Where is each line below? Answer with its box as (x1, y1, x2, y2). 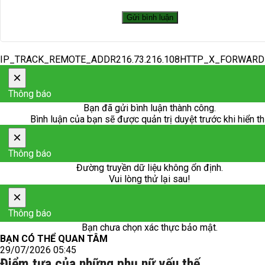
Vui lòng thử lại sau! (109, 173, 190, 185)
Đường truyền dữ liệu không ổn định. (76, 162, 223, 173)
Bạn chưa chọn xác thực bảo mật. (82, 222, 218, 233)
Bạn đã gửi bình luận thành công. (83, 102, 216, 114)
